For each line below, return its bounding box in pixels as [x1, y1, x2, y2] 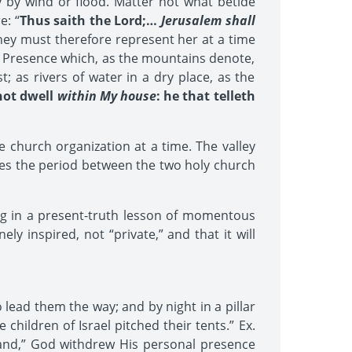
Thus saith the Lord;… [19, 12, 161, 29]
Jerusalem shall [160, 12, 255, 29]
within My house [57, 87, 156, 104]
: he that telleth [156, 87, 255, 104]
